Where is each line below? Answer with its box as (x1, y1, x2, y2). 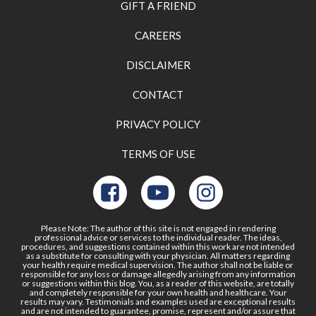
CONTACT (133, 87, 183, 101)
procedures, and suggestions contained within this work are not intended (21, 241, 295, 252)
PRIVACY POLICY (116, 117, 200, 130)
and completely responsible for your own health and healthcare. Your (29, 286, 287, 298)
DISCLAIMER (126, 58, 190, 71)
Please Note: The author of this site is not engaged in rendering (40, 222, 276, 233)
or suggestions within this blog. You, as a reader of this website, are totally (22, 277, 294, 288)
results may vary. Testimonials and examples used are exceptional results (20, 296, 296, 307)
